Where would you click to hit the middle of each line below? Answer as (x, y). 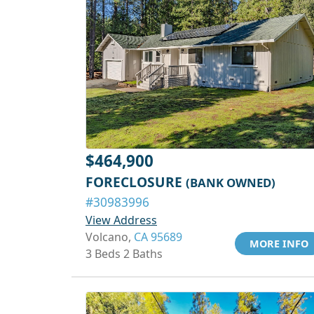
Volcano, (110, 237)
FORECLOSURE (136, 182)
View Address (121, 220)
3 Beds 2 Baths (124, 254)
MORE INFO (279, 244)
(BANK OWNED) (231, 183)
